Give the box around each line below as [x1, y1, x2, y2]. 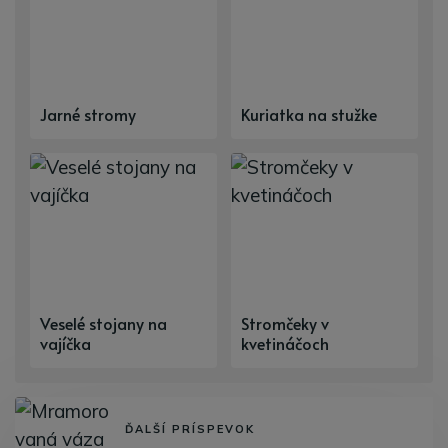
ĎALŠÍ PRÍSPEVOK [125, 422, 255, 437]
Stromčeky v [241, 312, 329, 335]
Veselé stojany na [40, 312, 167, 335]
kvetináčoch [241, 332, 329, 355]
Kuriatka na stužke [241, 103, 377, 126]
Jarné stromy [40, 103, 136, 126]
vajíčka [40, 332, 91, 355]
